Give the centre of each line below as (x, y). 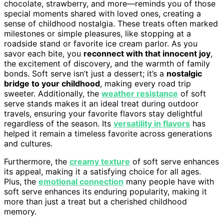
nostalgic (184, 74)
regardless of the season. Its (59, 124)
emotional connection (81, 182)
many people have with (169, 182)
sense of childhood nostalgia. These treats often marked (111, 24)
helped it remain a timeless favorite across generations (108, 134)
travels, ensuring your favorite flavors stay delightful (103, 114)
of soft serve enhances (174, 162)
